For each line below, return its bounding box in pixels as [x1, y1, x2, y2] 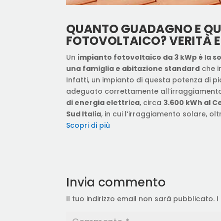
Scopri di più [66, 120, 110, 130]
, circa [140, 97, 164, 108]
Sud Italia [66, 109, 102, 119]
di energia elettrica [66, 97, 140, 108]
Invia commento [66, 174, 166, 190]
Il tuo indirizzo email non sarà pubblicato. [66, 193, 215, 204]
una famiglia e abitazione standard [66, 63, 200, 74]
